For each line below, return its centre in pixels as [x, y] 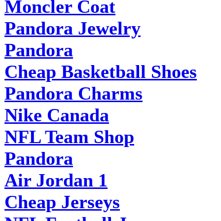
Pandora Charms [74, 93]
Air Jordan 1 [56, 180]
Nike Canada [57, 115]
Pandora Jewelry [73, 28]
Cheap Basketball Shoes [101, 71]
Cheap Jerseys [62, 202]
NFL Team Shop [69, 136]
